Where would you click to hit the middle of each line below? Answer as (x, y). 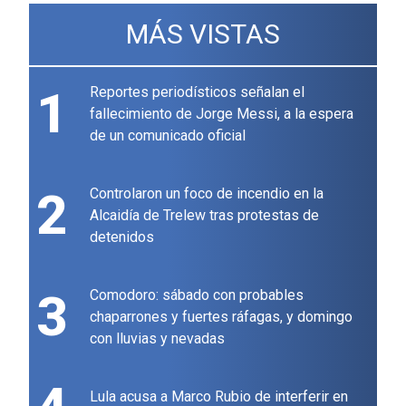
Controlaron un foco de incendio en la (207, 194)
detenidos (122, 237)
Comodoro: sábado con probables (197, 295)
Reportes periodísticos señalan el (197, 92)
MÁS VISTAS (203, 34)
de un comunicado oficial (168, 136)
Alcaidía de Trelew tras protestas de (204, 216)
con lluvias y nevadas (157, 339)
